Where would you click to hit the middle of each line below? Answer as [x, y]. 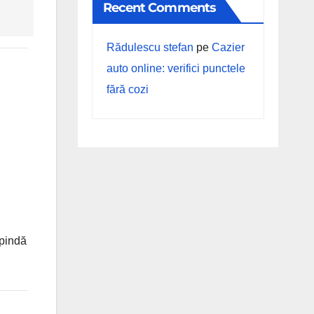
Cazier [228, 47]
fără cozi [127, 89]
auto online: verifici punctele [176, 68]
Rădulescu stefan [150, 47]
